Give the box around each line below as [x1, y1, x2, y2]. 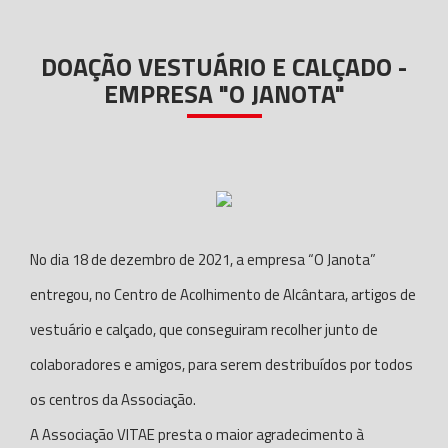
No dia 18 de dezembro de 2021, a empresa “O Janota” [30, 248, 376, 271]
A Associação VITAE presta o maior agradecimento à [30, 423, 364, 446]
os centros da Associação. [30, 388, 196, 411]
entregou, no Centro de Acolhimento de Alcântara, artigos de [30, 283, 416, 306]
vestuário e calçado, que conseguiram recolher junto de [30, 318, 378, 341]
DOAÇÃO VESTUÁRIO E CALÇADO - [41, 48, 407, 86]
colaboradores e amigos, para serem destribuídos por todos [30, 353, 413, 376]
